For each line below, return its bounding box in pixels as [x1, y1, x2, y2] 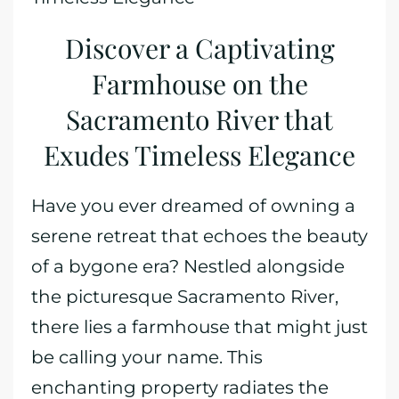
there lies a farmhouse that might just [31, 316, 368, 338]
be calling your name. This [31, 346, 263, 368]
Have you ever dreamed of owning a [31, 195, 355, 216]
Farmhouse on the [91, 66, 308, 102]
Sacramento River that [66, 102, 333, 137]
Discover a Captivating [64, 30, 335, 66]
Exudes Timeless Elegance [44, 137, 355, 173]
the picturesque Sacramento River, [31, 286, 338, 307]
